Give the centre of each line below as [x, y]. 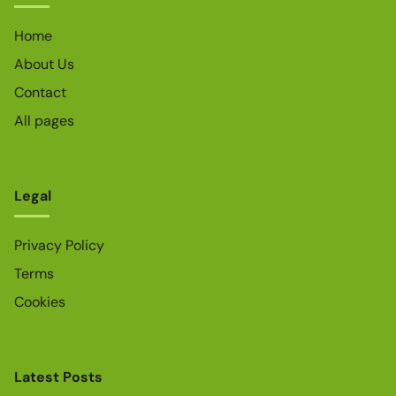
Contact [40, 92]
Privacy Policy [59, 246]
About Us [44, 64]
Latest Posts [58, 377]
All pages [44, 120]
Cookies [40, 302]
